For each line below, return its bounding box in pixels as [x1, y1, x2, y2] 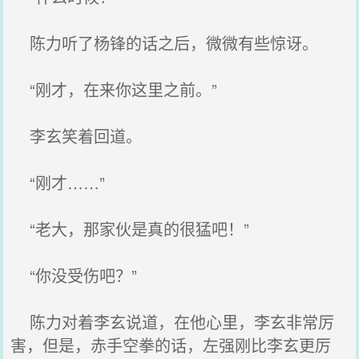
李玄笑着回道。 [10, 124, 143, 147]
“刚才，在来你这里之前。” [10, 78, 218, 101]
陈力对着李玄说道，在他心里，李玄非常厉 [10, 310, 335, 333]
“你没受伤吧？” [10, 264, 138, 287]
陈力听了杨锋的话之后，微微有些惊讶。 [10, 31, 319, 54]
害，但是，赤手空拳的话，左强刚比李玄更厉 [10, 333, 332, 357]
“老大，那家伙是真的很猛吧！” [10, 217, 250, 240]
